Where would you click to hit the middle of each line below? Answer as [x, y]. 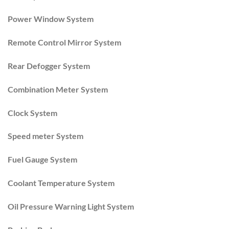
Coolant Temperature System [61, 182]
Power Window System [51, 19]
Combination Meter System [58, 89]
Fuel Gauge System [42, 159]
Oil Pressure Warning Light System [71, 206]
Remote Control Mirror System [64, 42]
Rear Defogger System [49, 65]
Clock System [32, 112]
